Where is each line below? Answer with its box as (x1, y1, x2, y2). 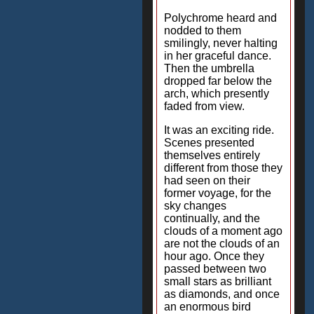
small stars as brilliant (164, 275, 271, 287)
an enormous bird (164, 301, 251, 313)
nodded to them (164, 25, 241, 36)
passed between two (164, 263, 266, 275)
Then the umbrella (164, 62, 254, 74)
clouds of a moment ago (164, 225, 282, 237)
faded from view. (164, 100, 245, 112)
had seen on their (164, 175, 250, 186)
